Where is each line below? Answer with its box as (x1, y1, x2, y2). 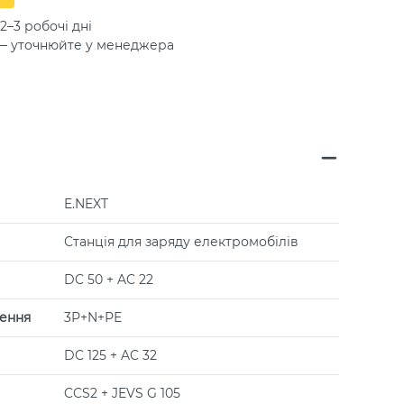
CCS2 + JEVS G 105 (64, 384, 180, 401)
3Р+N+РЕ (64, 308, 122, 326)
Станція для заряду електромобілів (64, 233, 298, 250)
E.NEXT (64, 195, 108, 212)
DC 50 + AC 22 (64, 271, 153, 288)
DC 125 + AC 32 (64, 346, 157, 363)
